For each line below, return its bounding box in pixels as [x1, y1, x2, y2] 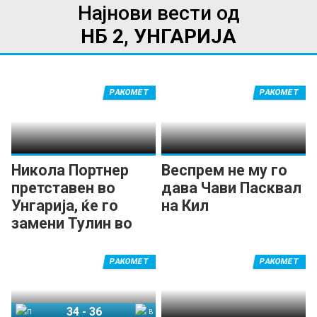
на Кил [161, 197, 209, 215]
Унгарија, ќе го [11, 197, 118, 215]
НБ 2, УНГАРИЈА [81, 25, 236, 49]
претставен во [11, 179, 115, 197]
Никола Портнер [11, 161, 129, 180]
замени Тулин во [11, 214, 132, 233]
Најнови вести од [77, 1, 240, 25]
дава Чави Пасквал [161, 179, 302, 197]
